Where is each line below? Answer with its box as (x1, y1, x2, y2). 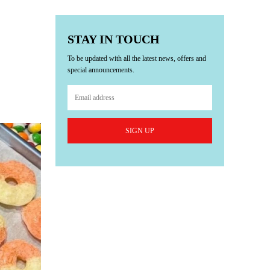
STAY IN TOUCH (67, 33, 160, 46)
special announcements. (67, 66, 134, 74)
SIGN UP (125, 126, 154, 135)
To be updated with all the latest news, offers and (67, 54, 206, 63)
